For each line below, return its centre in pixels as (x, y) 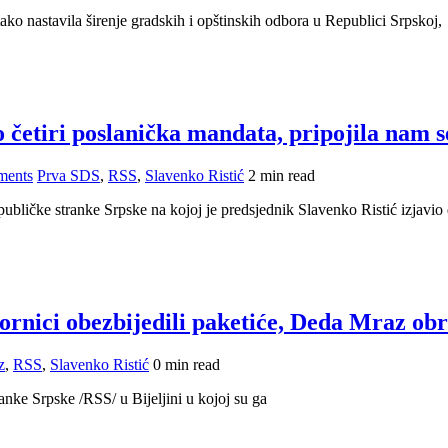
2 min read (281, 176)
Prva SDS (68, 176)
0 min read (186, 364)
